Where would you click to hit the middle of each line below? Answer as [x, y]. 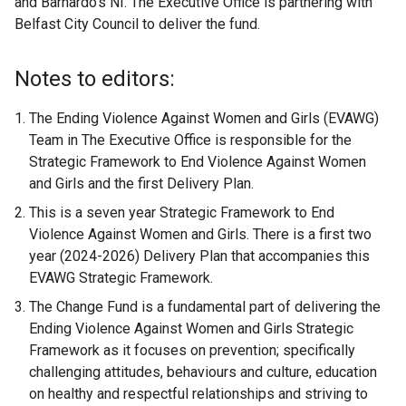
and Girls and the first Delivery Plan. [141, 184]
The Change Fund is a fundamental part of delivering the [205, 307]
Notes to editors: [95, 79]
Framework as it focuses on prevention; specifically [192, 351]
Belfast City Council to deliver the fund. [137, 24]
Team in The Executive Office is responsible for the [190, 140]
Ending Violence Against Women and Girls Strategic [191, 329]
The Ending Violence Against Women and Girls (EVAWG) [204, 119]
